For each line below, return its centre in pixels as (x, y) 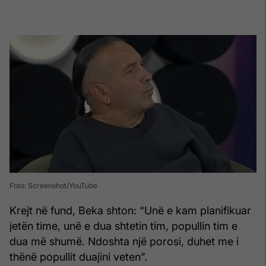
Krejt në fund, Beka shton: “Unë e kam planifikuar (130, 210)
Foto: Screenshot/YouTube (53, 185)
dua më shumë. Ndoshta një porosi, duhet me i (124, 241)
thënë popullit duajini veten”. (78, 256)
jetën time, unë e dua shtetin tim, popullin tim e (123, 226)
